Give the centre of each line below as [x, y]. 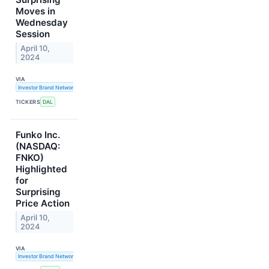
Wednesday [42, 23]
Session [33, 34]
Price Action [43, 203]
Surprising [38, 192]
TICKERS [28, 101]
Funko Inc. [38, 134]
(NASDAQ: [38, 146]
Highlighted [41, 169]
